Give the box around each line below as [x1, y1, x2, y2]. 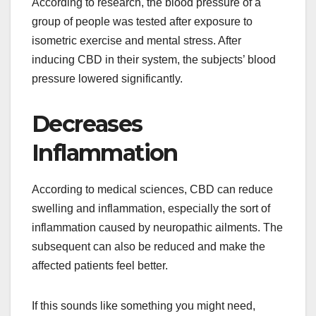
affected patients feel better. [32, 259, 168, 272]
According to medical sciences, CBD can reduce [32, 183, 273, 195]
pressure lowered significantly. [32, 72, 186, 85]
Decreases [32, 109, 142, 138]
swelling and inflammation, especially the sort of [32, 202, 270, 214]
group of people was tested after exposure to [32, 15, 253, 28]
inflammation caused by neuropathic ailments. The [32, 221, 283, 233]
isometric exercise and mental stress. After [32, 34, 241, 47]
